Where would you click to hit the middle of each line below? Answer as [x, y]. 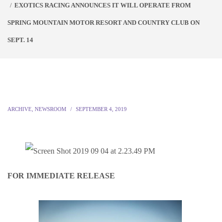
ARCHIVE [20, 109]
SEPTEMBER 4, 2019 [101, 109]
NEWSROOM [51, 109]
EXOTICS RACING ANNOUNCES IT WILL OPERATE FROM [103, 5]
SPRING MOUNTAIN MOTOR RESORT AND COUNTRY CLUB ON [104, 23]
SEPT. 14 [20, 40]
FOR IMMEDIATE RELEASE [61, 176]
